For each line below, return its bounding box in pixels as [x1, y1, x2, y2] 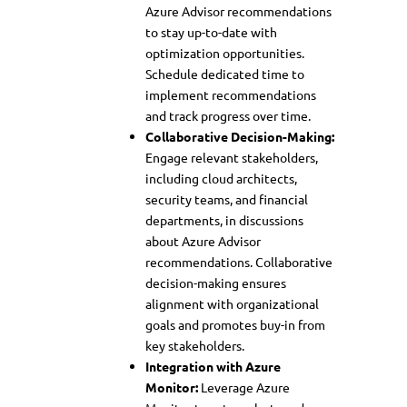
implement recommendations [145, 85, 316, 103]
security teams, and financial [145, 190, 308, 207]
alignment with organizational [145, 294, 319, 312]
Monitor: [145, 378, 198, 395]
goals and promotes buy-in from [145, 315, 325, 333]
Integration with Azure [145, 357, 281, 374]
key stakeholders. [145, 336, 244, 353]
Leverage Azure [198, 378, 290, 395]
